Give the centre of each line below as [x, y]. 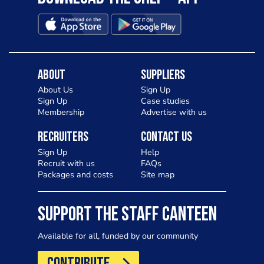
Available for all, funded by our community [118, 236]
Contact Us [166, 138]
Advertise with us [174, 113]
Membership [61, 113]
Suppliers [163, 75]
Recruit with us [66, 163]
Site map [158, 174]
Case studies [165, 101]
